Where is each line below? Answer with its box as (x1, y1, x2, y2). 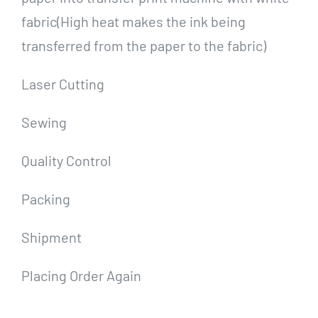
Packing (21, 190, 70, 208)
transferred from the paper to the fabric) (21, 37, 266, 55)
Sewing (21, 114, 67, 131)
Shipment (21, 229, 82, 246)
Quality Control (21, 152, 111, 170)
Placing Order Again (21, 267, 141, 285)
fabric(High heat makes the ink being (21, 13, 246, 31)
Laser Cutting (21, 75, 104, 93)
